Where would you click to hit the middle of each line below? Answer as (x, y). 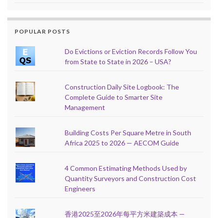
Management (85, 107)
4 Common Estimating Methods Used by (126, 168)
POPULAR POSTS (42, 31)
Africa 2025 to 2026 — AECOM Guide (122, 143)
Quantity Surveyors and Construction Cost (131, 178)
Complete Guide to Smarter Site (114, 97)
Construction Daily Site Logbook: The (122, 87)
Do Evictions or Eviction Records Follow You (131, 51)
